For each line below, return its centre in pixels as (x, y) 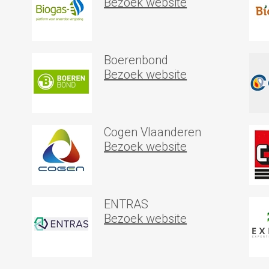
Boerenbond (136, 60)
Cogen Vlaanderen (153, 132)
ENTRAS (126, 204)
